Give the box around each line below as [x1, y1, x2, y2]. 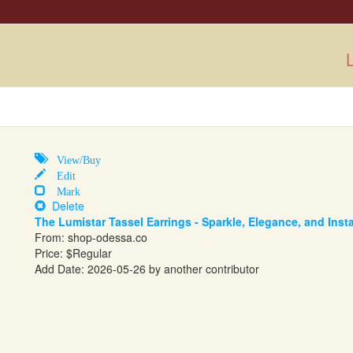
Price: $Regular [35, 245, 112, 261]
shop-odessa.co [68, 229, 147, 245]
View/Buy [46, 152, 101, 165]
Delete [46, 198, 84, 214]
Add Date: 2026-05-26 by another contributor [35, 261, 259, 277]
